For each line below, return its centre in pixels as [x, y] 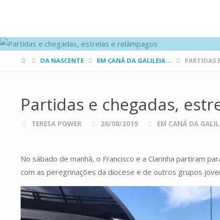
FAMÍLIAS [41, 10]
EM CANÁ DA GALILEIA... [134, 60]
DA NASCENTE [62, 60]
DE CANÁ [41, 25]
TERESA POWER [56, 124]
